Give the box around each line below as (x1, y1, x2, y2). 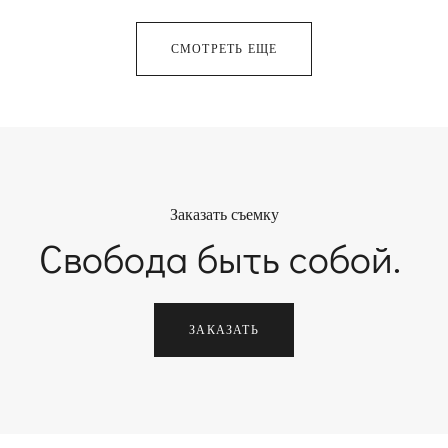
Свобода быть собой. (38, 232, 410, 284)
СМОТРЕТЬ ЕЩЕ (170, 42, 278, 57)
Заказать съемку (169, 206, 279, 224)
